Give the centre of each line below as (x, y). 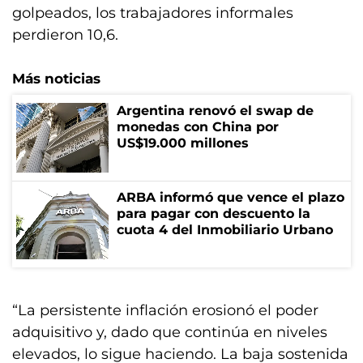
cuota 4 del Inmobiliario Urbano (225, 230)
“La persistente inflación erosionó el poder (165, 310)
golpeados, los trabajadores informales (153, 13)
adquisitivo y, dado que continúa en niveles (170, 332)
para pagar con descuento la (214, 214)
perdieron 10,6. (65, 35)
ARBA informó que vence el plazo (231, 197)
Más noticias (56, 79)
